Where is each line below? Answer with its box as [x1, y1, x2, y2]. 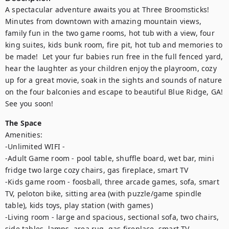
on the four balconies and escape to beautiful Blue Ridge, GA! [5, 87, 223, 97]
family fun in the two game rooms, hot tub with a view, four [5, 28, 215, 38]
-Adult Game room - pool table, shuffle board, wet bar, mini [5, 153, 214, 163]
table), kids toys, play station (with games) [5, 200, 153, 210]
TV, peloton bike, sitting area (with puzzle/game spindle [5, 189, 202, 198]
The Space [5, 118, 41, 128]
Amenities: [5, 130, 42, 140]
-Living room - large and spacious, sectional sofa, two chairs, [5, 212, 219, 222]
